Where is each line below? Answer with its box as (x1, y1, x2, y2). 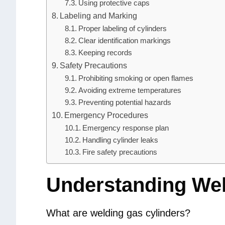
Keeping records (78, 49, 132, 57)
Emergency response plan (82, 124, 169, 133)
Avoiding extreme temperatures (78, 86, 181, 95)
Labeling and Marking (60, 11, 138, 21)
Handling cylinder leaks (82, 136, 158, 145)
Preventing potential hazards (78, 98, 171, 107)
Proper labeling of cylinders (78, 25, 167, 33)
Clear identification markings (78, 37, 171, 45)
